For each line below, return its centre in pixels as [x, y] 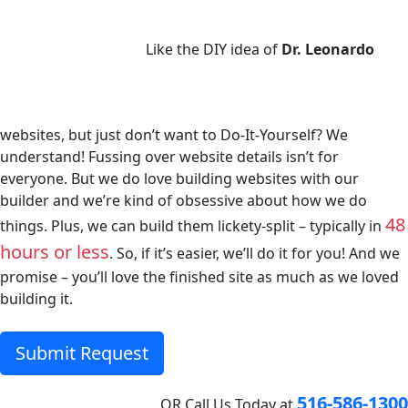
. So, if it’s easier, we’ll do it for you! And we [255, 253]
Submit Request [82, 353]
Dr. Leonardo [328, 50]
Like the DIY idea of [214, 50]
